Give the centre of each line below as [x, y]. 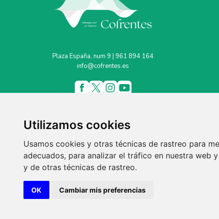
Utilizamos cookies [77, 125]
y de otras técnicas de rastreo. [80, 167]
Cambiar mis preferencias [102, 190]
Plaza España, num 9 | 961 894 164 [103, 56]
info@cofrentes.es [103, 66]
